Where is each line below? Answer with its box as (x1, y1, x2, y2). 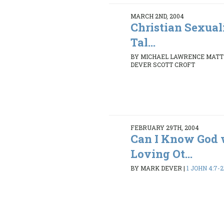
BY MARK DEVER (130, 164, 182, 172)
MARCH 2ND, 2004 (130, 11, 184, 20)
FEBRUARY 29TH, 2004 (130, 123, 199, 131)
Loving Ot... (130, 146, 193, 161)
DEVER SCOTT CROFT (130, 60, 195, 69)
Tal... (130, 34, 156, 49)
